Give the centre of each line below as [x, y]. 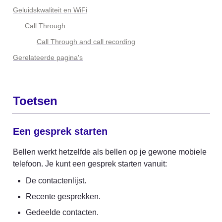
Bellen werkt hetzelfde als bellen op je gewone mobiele [110, 152]
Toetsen [35, 101]
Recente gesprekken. [63, 196]
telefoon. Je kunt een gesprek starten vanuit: [90, 164]
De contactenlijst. [56, 181]
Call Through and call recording [86, 42]
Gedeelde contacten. [62, 212]
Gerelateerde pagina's [48, 57]
